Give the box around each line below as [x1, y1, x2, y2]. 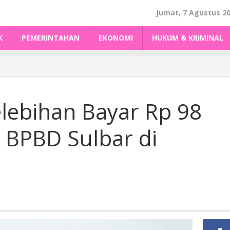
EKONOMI [99, 33, 133, 43]
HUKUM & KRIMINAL [152, 33, 223, 43]
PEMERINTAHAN [22, 33, 80, 43]
